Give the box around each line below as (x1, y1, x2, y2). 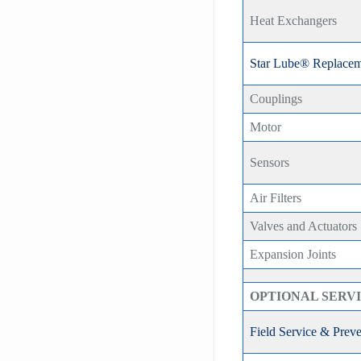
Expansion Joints (250, 247, 337, 261)
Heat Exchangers (250, 13, 338, 27)
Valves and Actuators (250, 218, 358, 233)
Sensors (250, 155, 290, 169)
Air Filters (250, 190, 302, 205)
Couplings (250, 91, 303, 106)
